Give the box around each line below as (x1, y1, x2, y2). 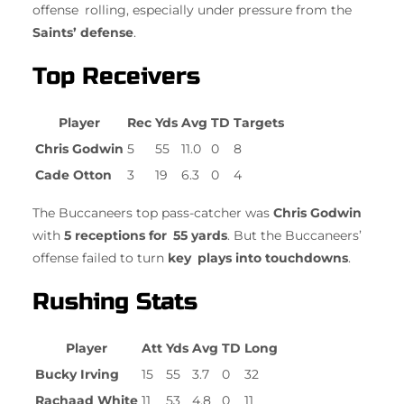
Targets (234, 114, 284, 131)
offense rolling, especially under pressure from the (32, 2, 352, 19)
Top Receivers (32, 62, 200, 91)
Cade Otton (35, 166, 112, 183)
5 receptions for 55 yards (64, 227, 227, 244)
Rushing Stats (32, 288, 197, 317)
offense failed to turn (32, 250, 168, 267)
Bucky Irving (35, 365, 119, 382)
